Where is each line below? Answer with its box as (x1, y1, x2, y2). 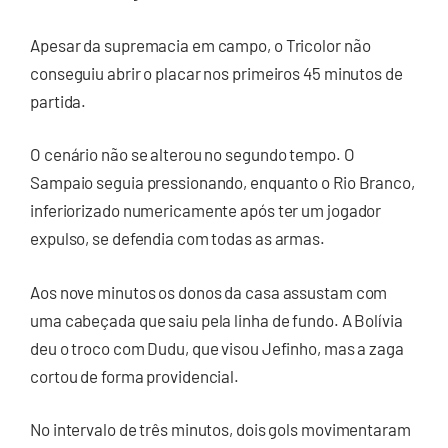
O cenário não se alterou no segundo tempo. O (30, 144, 355, 165)
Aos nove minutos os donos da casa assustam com (30, 281, 388, 302)
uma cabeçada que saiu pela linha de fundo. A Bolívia (30, 309, 403, 330)
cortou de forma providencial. (30, 365, 242, 386)
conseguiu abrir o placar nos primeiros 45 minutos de (30, 62, 403, 83)
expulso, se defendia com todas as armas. (30, 228, 325, 249)
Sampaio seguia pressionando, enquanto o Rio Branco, (30, 172, 415, 193)
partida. (30, 90, 87, 111)
